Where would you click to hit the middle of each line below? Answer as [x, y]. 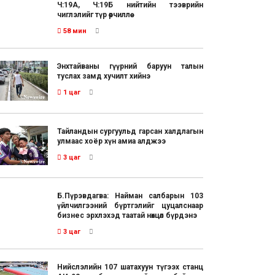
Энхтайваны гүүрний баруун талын [130, 67]
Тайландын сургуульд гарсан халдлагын [130, 131]
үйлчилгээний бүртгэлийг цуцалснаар [130, 206]
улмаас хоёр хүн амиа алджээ [111, 141]
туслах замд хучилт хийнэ [103, 76]
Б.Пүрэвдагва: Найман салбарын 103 [130, 196]
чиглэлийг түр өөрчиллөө [93, 15]
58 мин [74, 31]
